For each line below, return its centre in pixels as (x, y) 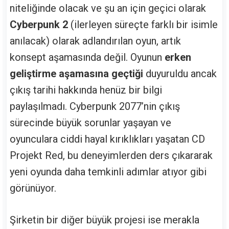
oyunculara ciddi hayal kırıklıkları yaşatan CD (107, 139)
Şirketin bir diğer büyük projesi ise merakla (105, 220)
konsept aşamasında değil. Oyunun (87, 57)
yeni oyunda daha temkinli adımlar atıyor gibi (108, 171)
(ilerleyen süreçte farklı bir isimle (143, 24)
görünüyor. (33, 188)
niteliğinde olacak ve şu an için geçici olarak (108, 8)
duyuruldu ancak (180, 73)
